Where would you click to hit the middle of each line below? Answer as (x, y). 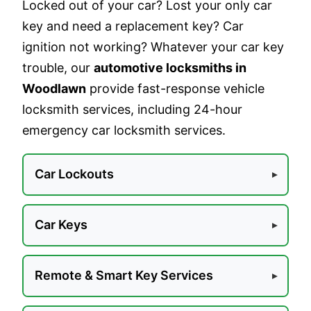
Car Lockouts (74, 174)
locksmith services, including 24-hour (132, 109)
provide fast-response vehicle (175, 88)
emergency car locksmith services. (124, 130)
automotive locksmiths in (170, 67)
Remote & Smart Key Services (124, 276)
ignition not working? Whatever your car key (153, 47)
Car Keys (61, 225)
